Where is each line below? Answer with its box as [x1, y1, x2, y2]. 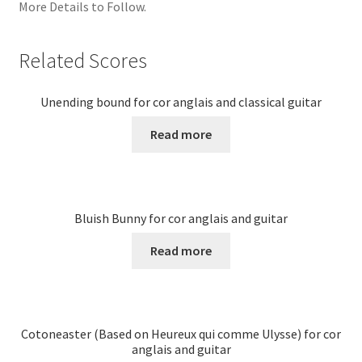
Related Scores [18, 47, 147, 74]
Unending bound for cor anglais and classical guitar [40, 93, 322, 110]
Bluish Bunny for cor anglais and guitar [74, 209, 288, 226]
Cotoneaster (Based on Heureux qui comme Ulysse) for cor [21, 326, 341, 343]
